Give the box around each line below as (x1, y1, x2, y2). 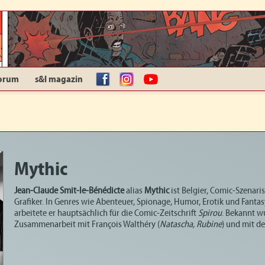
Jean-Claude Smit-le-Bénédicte (14, 186, 124, 196)
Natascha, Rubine (160, 220, 222, 230)
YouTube (149, 75, 184, 85)
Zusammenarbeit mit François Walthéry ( (14, 220, 160, 230)
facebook (101, 75, 139, 85)
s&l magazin (35, 75, 83, 85)
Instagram (125, 75, 167, 85)
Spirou (198, 209, 222, 218)
